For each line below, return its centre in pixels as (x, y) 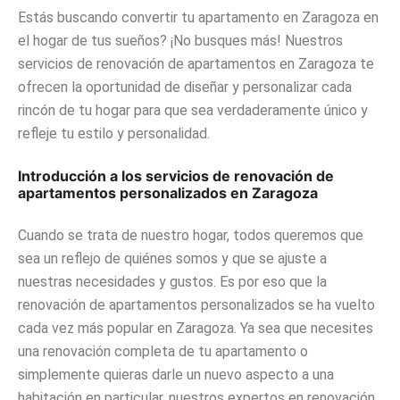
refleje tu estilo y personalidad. (114, 134)
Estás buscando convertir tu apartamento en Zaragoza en (198, 18)
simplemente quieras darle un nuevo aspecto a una (176, 375)
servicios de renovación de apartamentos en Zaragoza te (196, 64)
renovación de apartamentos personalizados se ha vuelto (196, 305)
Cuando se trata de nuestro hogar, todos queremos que (191, 236)
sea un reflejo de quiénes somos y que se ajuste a (172, 259)
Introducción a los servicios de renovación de (176, 176)
